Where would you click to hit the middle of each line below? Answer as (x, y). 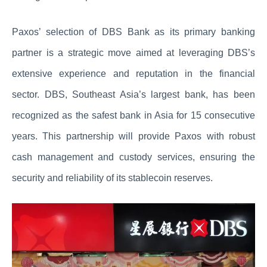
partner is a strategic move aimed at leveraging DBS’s (133, 52)
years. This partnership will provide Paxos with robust (133, 136)
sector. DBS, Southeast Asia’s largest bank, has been (133, 94)
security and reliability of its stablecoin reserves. (112, 178)
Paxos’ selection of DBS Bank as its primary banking (133, 32)
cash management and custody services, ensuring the (133, 157)
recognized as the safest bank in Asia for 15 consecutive (133, 115)
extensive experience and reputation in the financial (133, 73)
